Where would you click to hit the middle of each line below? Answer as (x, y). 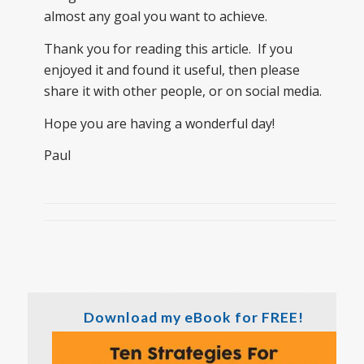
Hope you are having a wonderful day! (159, 123)
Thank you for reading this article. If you (168, 49)
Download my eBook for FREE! (194, 317)
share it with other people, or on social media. (182, 91)
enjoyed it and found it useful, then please (171, 70)
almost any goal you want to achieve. (155, 17)
